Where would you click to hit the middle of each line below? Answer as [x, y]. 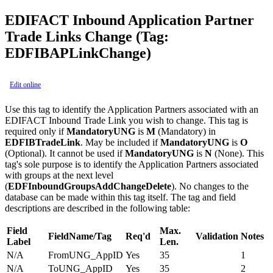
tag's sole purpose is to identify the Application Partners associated [132, 164]
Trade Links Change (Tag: [87, 36]
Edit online [25, 84]
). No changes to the [210, 186]
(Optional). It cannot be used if [65, 153]
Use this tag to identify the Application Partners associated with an [132, 109]
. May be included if [120, 142]
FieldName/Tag [80, 236]
